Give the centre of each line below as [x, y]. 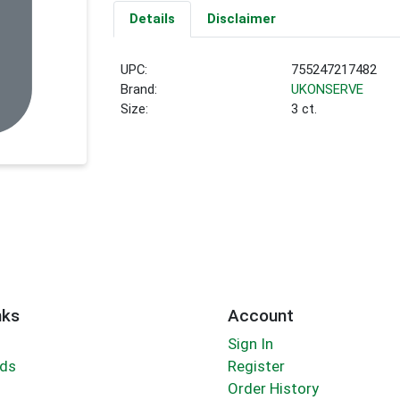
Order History [273, 389]
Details [152, 19]
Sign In [250, 344]
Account [260, 315]
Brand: [139, 90]
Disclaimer [241, 19]
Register [256, 367]
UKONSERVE [328, 90]
